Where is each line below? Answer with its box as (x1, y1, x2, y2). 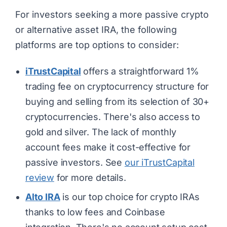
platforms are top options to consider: (15, 39, 179, 50)
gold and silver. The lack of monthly (25, 127, 176, 138)
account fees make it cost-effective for (25, 142, 191, 153)
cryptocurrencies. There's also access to (25, 111, 200, 123)
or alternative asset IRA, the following (15, 24, 177, 35)
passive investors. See (25, 157, 125, 168)
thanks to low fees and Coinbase (25, 207, 165, 218)
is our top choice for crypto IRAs (60, 192, 200, 203)
